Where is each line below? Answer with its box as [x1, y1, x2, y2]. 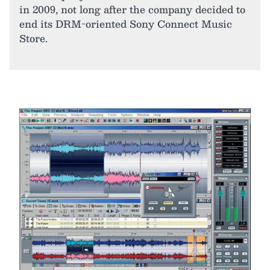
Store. [19, 30, 48, 46]
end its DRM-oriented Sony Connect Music [19, 16, 232, 32]
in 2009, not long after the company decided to [19, 1, 245, 17]
